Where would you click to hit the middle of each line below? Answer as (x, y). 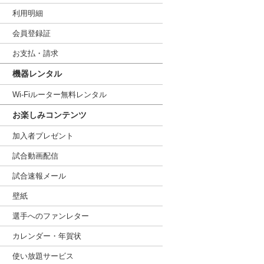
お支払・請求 (35, 53)
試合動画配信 (35, 156)
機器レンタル (37, 74)
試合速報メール (39, 176)
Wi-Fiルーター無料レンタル (60, 95)
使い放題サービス (43, 256)
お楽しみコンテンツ (49, 115)
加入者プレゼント (43, 136)
